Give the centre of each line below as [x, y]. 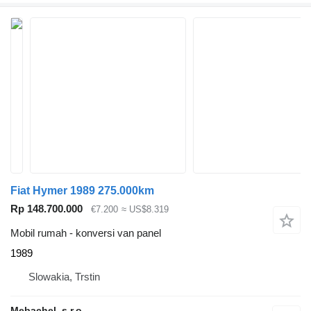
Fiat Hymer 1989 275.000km [82, 191]
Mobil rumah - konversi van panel [86, 233]
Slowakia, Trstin [64, 276]
